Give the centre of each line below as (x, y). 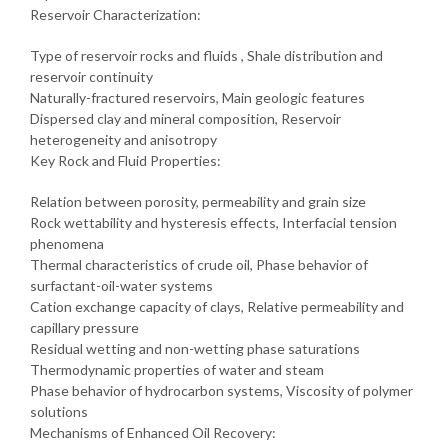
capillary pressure (84, 327)
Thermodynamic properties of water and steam (177, 369)
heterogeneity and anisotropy (123, 139)
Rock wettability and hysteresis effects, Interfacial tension (213, 222)
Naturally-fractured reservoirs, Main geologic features (197, 97)
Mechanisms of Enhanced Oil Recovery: (153, 432)
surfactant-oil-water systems (121, 285)
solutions (59, 411)
